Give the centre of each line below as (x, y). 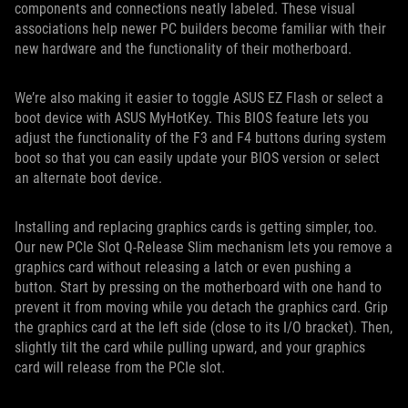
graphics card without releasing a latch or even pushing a (183, 267)
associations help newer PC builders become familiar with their (200, 28)
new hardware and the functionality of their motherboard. (185, 48)
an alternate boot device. (90, 178)
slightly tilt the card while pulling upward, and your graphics (190, 347)
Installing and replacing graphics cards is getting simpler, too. (196, 227)
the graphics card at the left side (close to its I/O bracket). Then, (204, 327)
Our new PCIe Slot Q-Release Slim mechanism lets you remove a (204, 247)
